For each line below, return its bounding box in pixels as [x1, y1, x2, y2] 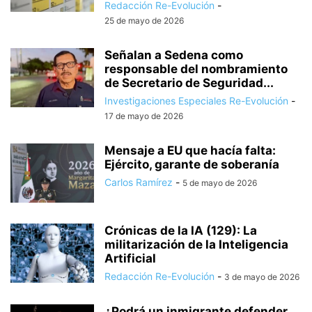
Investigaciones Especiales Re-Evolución [104, 95, 288, 107]
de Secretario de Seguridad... [104, 76, 274, 91]
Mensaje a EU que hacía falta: [104, 143, 276, 158]
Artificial [104, 251, 156, 266]
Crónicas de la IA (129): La [104, 224, 257, 238]
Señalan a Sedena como [104, 48, 243, 63]
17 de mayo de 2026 [104, 111, 183, 122]
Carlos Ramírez [104, 176, 173, 189]
